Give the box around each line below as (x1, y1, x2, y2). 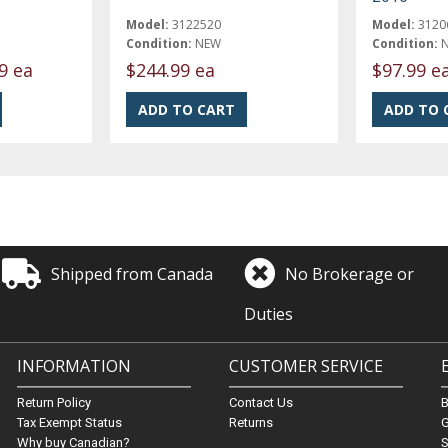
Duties (244, 302, 294, 325)
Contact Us (228, 395, 293, 410)
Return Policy (16, 395, 91, 410)
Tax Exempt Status (16, 415, 122, 430)
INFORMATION (16, 355, 131, 377)
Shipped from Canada (51, 262, 214, 285)
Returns (228, 415, 273, 430)
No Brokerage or (285, 262, 415, 285)
